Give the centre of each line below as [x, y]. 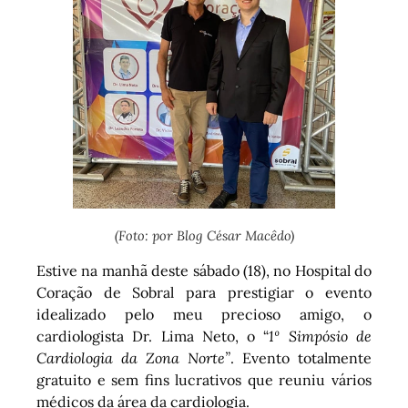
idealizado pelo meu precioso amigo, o [204, 315]
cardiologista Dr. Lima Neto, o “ [153, 337]
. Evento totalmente [301, 358]
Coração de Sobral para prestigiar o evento [204, 293]
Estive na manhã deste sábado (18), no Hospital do [204, 271]
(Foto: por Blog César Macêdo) [204, 236]
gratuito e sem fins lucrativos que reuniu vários [204, 380]
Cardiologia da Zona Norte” [133, 358]
